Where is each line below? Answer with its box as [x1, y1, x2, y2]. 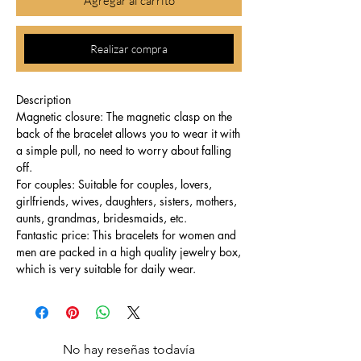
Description [16, 92, 71, 108]
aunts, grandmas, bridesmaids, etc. [16, 210, 187, 226]
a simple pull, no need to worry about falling [16, 143, 231, 159]
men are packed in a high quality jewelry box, [16, 244, 241, 260]
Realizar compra [90, 42, 168, 56]
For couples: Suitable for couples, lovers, [16, 176, 212, 193]
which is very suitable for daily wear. [16, 261, 196, 277]
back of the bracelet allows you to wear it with [16, 126, 240, 142]
